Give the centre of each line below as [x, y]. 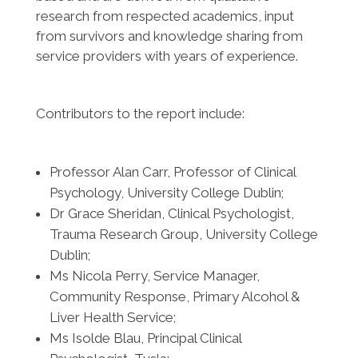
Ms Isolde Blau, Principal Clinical [145, 338]
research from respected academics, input [165, 16]
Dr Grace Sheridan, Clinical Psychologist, [171, 213]
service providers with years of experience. [167, 56]
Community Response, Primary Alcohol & [174, 296]
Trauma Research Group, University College [183, 234]
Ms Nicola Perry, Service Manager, [154, 276]
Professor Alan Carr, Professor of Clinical [172, 172]
